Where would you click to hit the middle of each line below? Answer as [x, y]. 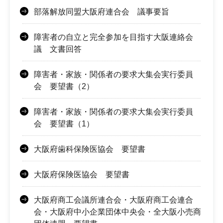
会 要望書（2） [64, 86]
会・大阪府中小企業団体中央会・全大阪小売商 [117, 212]
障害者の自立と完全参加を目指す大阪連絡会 [113, 37]
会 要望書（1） [64, 123]
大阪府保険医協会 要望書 [82, 174]
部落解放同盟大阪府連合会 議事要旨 [102, 11]
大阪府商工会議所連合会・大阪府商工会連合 [113, 200]
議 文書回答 [58, 49]
